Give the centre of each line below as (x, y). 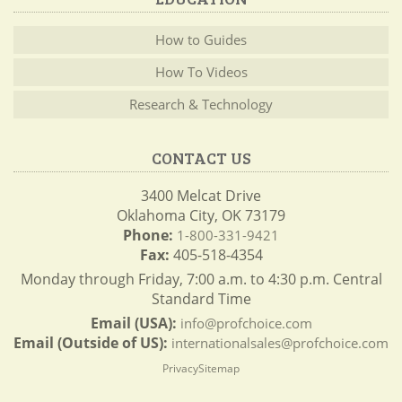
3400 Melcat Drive (201, 195)
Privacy (180, 368)
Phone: (150, 235)
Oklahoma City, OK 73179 (201, 215)
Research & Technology (201, 104)
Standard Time (201, 298)
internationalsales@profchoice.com (280, 342)
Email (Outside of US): (92, 342)
